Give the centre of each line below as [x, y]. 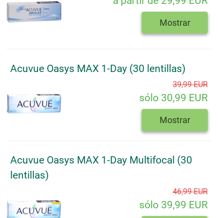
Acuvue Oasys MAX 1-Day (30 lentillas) [98, 68]
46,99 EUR [190, 191]
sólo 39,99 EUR [173, 205]
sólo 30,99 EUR [173, 98]
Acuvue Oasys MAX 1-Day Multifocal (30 [101, 160]
